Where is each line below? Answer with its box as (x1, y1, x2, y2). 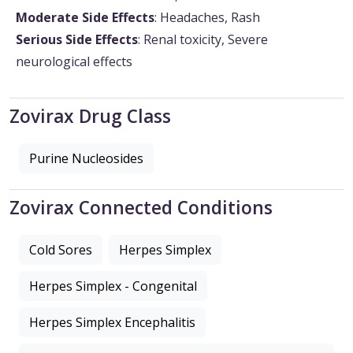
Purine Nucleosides (29, 150, 143, 168)
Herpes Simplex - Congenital (29, 277, 197, 295)
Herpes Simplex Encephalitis (29, 314, 195, 332)
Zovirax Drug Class (9, 104, 171, 129)
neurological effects (16, 53, 132, 71)
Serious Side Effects (16, 31, 138, 49)
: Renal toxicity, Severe (138, 31, 268, 49)
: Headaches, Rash (154, 9, 260, 27)
